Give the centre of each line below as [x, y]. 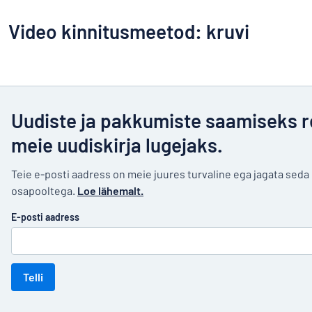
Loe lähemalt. [110, 190]
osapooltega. [44, 190]
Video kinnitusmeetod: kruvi [129, 31]
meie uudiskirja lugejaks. [117, 145]
